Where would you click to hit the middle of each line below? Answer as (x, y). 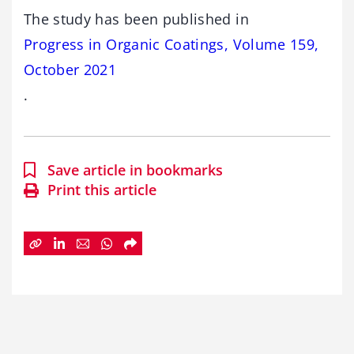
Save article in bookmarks (135, 170)
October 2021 (70, 70)
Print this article (102, 190)
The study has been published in (136, 19)
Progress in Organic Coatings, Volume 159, (171, 45)
